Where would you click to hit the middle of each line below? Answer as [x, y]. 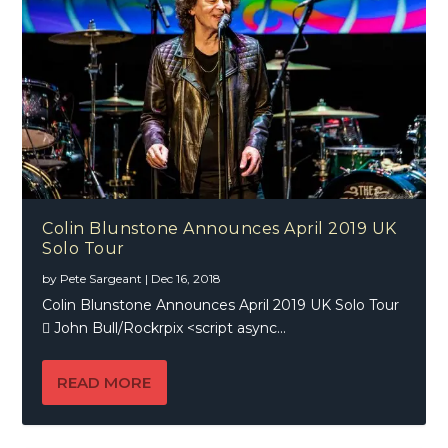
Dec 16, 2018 [186, 279]
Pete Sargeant [101, 279]
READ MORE [104, 383]
